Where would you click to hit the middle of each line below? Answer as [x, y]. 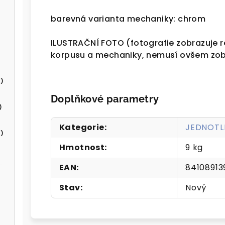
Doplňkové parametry [105, 99]
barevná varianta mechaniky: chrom [128, 19]
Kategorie [82, 128]
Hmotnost [82, 148]
